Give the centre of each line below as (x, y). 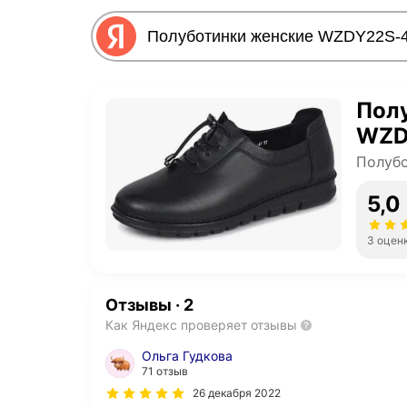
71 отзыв (165, 372)
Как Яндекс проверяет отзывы (201, 325)
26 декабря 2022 (237, 393)
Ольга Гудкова (187, 356)
